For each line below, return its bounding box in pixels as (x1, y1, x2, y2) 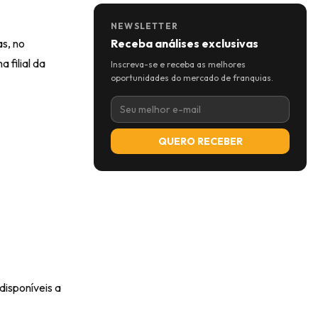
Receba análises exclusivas (111, 36, 258, 50)
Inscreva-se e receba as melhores (111, 59, 246, 70)
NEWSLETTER (111, 21, 178, 31)
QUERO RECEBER (158, 135, 243, 148)
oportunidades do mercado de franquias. (111, 72, 273, 83)
